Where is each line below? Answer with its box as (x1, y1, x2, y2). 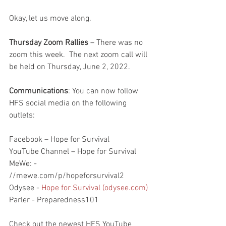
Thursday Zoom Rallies (9, 37, 88, 48)
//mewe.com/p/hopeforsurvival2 (9, 171, 124, 181)
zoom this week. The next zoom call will (9, 49, 149, 60)
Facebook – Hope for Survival (9, 134, 109, 145)
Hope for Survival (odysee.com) (41, 183, 148, 193)
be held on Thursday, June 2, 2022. (9, 62, 134, 72)
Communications (9, 86, 68, 96)
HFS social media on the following (9, 98, 129, 108)
